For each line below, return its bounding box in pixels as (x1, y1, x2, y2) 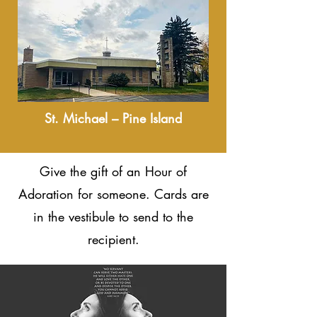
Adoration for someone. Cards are (18, 185, 209, 202)
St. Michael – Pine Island (45, 110, 182, 127)
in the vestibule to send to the (33, 208, 193, 225)
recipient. (87, 231, 139, 248)
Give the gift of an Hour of (40, 163, 187, 180)
